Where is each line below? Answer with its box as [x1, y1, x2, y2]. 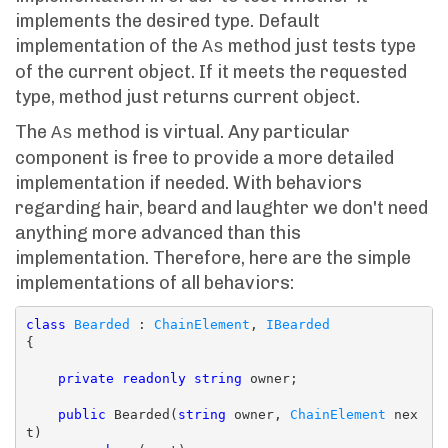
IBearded [265, 317, 330, 333]
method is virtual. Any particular [73, 120, 350, 143]
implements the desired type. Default [15, 9, 320, 32]
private [57, 371, 114, 387]
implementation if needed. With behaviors [15, 171, 362, 194]
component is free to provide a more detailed [15, 146, 394, 169]
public [57, 407, 106, 423]
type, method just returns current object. [15, 85, 360, 108]
